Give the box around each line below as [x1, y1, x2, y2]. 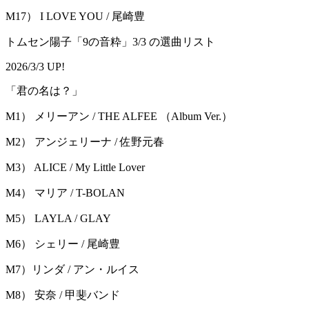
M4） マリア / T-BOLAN [6, 187, 125, 199]
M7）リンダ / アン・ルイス [6, 263, 139, 276]
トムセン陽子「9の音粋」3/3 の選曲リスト [6, 36, 215, 48]
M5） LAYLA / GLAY [6, 212, 111, 225]
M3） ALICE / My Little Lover [6, 161, 145, 174]
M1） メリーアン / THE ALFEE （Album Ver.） [6, 110, 232, 123]
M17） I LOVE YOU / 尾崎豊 [6, 10, 145, 23]
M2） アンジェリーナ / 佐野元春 [6, 136, 164, 148]
